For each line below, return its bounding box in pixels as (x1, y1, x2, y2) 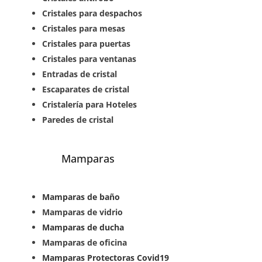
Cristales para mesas (42, 22, 126, 34)
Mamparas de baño (42, 191, 120, 202)
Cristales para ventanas (42, 53, 137, 64)
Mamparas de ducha (42, 221, 125, 233)
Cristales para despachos (42, 7, 143, 19)
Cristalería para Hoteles (42, 98, 137, 110)
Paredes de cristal (42, 113, 114, 125)
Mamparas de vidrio (42, 206, 123, 218)
